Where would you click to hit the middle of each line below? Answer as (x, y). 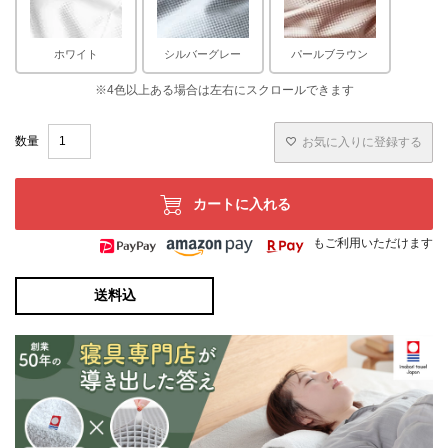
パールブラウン (330, 54)
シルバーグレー (203, 54)
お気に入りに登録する (362, 142)
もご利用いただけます (373, 243)
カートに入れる (241, 205)
